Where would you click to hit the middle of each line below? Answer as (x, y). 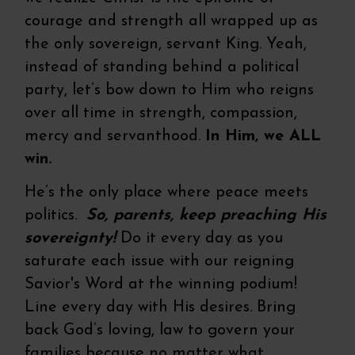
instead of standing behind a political (162, 68)
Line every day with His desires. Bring (160, 308)
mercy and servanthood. (115, 137)
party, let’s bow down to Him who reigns (170, 91)
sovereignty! (71, 239)
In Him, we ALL (263, 137)
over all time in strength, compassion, (161, 114)
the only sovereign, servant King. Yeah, (166, 45)
